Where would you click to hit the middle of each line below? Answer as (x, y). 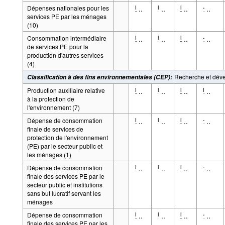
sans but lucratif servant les (64, 193)
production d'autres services (65, 55)
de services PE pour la (58, 46)
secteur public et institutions (65, 184)
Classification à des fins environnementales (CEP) (98, 77)
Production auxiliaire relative (66, 90)
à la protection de (50, 98)
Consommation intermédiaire (67, 38)
